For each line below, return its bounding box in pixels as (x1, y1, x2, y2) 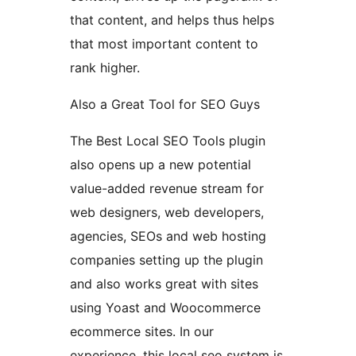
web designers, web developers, (70, 204, 264, 221)
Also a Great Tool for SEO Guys (70, 96, 260, 113)
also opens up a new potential (70, 157, 251, 173)
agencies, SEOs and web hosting (70, 228, 266, 245)
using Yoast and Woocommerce (70, 300, 261, 316)
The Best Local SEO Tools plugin (70, 133, 265, 149)
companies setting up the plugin (70, 252, 263, 269)
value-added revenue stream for (70, 180, 264, 197)
